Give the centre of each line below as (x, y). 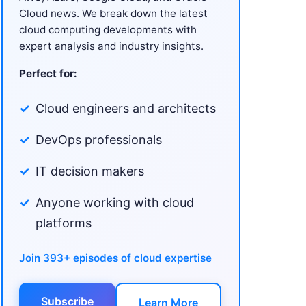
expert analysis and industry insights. (111, 46)
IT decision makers (90, 171)
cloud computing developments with (108, 29)
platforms (64, 223)
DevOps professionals (99, 139)
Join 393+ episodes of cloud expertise (115, 258)
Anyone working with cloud (115, 202)
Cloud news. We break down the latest (113, 13)
